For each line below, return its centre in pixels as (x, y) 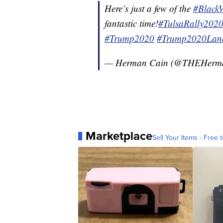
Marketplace (119, 136)
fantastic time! (131, 23)
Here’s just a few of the (149, 8)
